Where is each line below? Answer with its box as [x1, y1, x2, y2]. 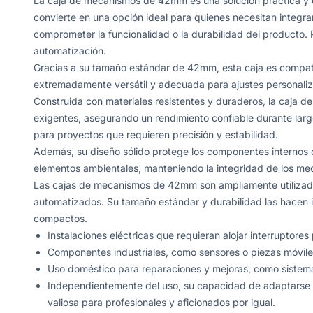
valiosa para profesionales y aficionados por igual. [48, 296, 275, 308]
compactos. [34, 212, 87, 224]
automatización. [34, 45, 106, 57]
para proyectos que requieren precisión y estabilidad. [34, 129, 278, 140]
